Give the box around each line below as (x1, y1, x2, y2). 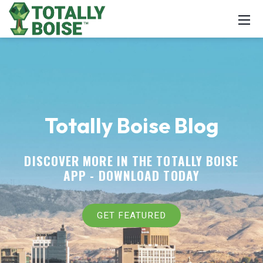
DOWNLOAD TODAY (98, 166, 200, 184)
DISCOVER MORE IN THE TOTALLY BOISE (24, 151, 239, 170)
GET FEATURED (96, 209, 167, 222)
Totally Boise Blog (44, 112, 219, 139)
